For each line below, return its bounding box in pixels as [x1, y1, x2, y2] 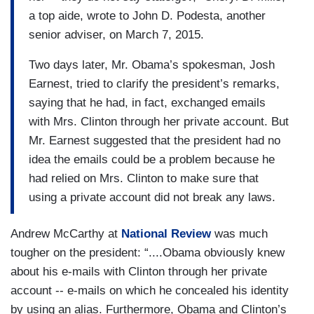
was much [214, 227, 268, 241]
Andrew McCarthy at [11, 227, 121, 241]
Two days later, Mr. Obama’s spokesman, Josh [29, 57, 275, 71]
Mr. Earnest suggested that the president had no [29, 133, 280, 147]
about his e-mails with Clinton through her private [11, 265, 267, 279]
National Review [121, 227, 211, 241]
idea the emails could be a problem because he [29, 152, 275, 166]
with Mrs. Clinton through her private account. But [29, 114, 289, 128]
